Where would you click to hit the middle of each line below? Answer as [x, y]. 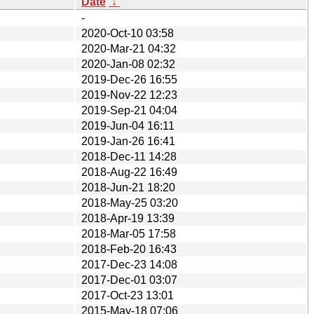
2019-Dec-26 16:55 [129, 79]
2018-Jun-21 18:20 [128, 187]
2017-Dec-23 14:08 [129, 264]
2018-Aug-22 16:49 [129, 172]
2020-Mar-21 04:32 [129, 48]
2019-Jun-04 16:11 [128, 125]
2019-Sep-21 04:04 [129, 110]
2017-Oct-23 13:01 [128, 295]
